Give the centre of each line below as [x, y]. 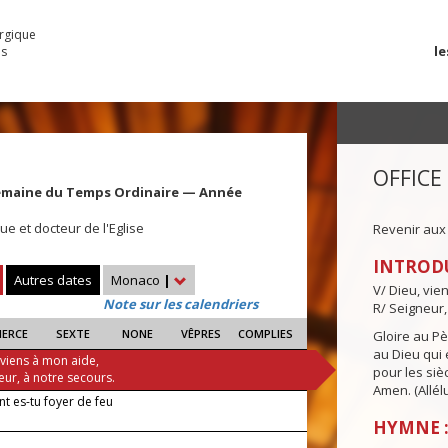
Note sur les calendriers [180, 304]
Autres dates [53, 280]
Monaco [137, 280]
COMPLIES [265, 334]
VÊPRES [201, 334]
